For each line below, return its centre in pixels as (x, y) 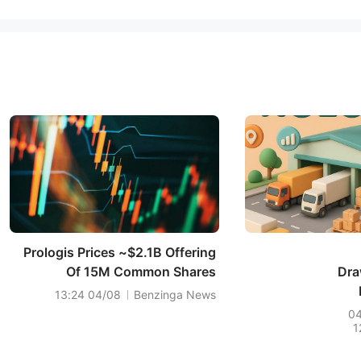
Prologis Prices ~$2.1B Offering (120, 252)
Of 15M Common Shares (141, 272)
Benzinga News (175, 295)
